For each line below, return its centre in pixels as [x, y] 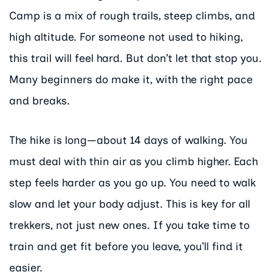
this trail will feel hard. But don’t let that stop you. [135, 59]
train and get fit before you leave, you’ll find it [126, 246]
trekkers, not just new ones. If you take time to [129, 225]
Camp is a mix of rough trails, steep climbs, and [132, 16]
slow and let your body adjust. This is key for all [130, 204]
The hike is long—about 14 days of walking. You [128, 140]
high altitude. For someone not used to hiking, [126, 37]
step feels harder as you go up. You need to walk [132, 182]
